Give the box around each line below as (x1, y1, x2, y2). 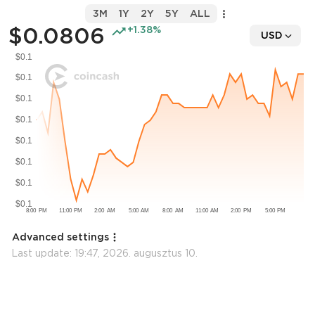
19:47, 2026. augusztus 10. (75, 247, 198, 259)
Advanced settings (12, 231, 109, 243)
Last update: (11, 247, 75, 259)
